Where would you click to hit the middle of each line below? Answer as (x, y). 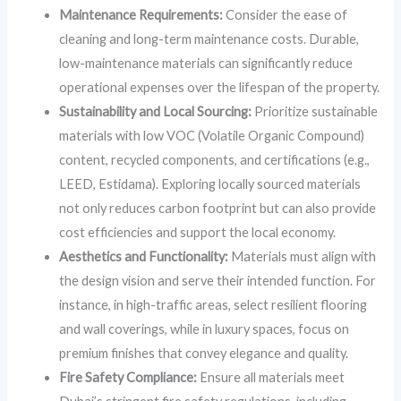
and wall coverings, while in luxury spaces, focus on (205, 328)
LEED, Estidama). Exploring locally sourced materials (210, 183)
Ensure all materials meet (271, 377)
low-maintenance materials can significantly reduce (206, 63)
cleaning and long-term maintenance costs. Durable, (209, 38)
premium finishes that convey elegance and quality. (204, 353)
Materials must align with (303, 256)
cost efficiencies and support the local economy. (198, 232)
